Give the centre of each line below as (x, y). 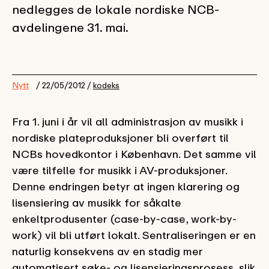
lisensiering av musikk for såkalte (97, 202)
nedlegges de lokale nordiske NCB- (116, 9)
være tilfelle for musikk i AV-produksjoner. (119, 170)
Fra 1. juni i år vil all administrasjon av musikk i (128, 121)
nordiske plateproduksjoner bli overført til (120, 138)
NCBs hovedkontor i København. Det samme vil (134, 154)
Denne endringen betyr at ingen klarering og (126, 186)
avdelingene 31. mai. (70, 27)
